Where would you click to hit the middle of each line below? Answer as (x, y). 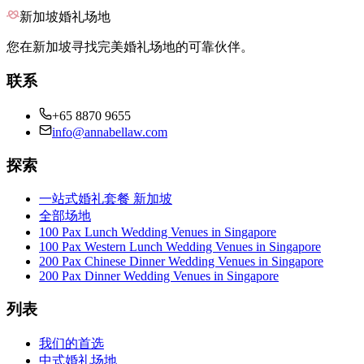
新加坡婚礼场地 (65, 16)
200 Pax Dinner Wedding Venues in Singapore (159, 276)
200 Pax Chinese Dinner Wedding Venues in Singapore (181, 262)
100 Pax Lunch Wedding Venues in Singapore (158, 232)
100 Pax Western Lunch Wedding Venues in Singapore (180, 247)
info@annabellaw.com (110, 132)
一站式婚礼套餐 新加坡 (106, 199)
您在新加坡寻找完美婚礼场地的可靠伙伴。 (130, 46)
